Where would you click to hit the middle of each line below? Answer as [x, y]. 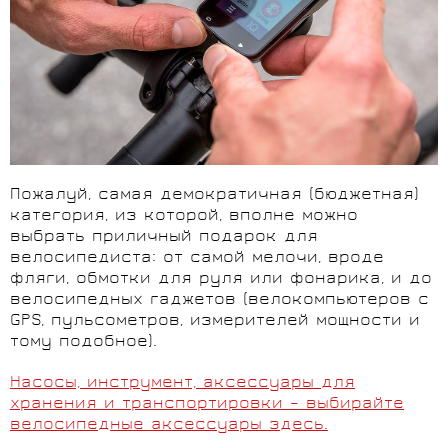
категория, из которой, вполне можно [184, 217]
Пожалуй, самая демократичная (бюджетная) [214, 196]
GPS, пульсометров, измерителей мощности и [215, 322]
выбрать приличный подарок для [164, 238]
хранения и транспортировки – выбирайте [207, 405]
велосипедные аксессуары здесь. [169, 426]
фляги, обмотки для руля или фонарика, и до [221, 280]
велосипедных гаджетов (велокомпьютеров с [219, 301]
